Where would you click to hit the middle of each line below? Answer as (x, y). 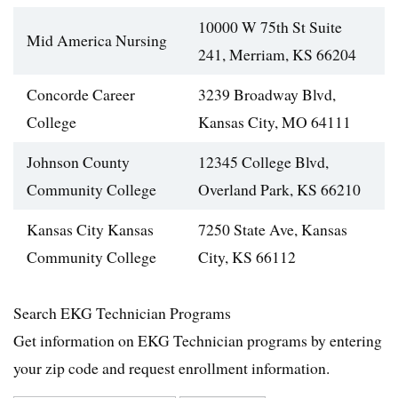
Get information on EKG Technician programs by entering (198, 341)
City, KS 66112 (247, 257)
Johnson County (78, 162)
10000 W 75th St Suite (270, 27)
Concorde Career (81, 95)
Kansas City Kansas (90, 230)
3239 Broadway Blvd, (267, 95)
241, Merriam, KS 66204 (277, 55)
